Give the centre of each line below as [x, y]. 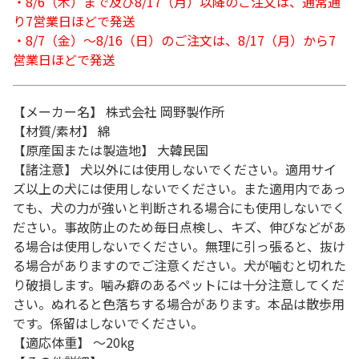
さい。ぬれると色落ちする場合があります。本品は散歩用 [179, 304]
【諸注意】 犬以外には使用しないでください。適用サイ [175, 169]
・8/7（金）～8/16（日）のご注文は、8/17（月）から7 [174, 40]
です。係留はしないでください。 [108, 323]
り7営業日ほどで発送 [74, 21]
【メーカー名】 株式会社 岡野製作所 [119, 111]
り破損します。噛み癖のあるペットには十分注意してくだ [179, 284]
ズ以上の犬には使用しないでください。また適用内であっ [179, 188]
